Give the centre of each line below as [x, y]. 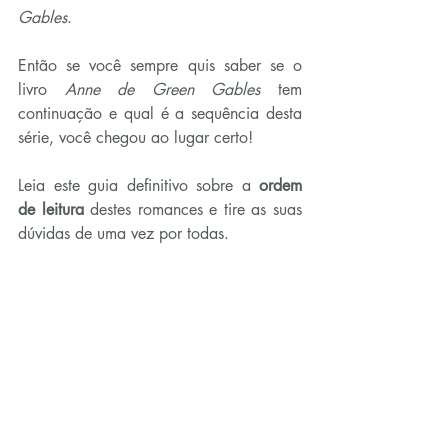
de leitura [51, 209]
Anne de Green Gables [162, 89]
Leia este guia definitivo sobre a [138, 185]
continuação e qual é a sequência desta [160, 113]
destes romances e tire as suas [193, 209]
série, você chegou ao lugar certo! [135, 137]
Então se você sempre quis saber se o [160, 65]
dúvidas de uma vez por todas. [123, 233]
